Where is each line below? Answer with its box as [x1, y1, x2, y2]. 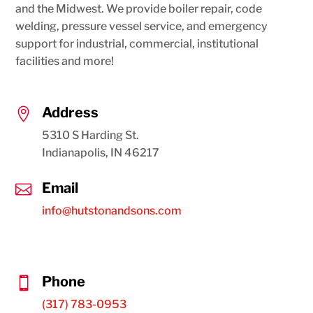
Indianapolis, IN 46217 [42, 146, 160, 159]
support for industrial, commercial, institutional [15, 37, 259, 50]
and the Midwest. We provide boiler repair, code [15, 2, 263, 15]
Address [42, 104, 99, 121]
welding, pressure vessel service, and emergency [15, 20, 268, 33]
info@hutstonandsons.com [42, 204, 182, 217]
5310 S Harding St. [42, 129, 140, 142]
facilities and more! [15, 54, 115, 68]
